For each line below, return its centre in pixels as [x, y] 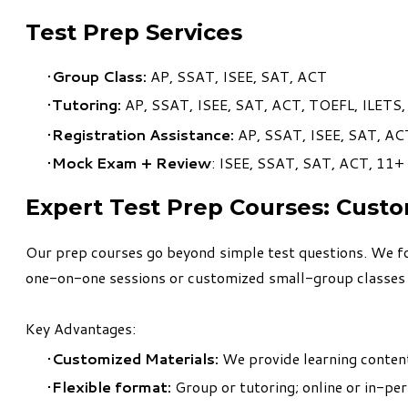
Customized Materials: [135, 359]
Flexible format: [112, 387]
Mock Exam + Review [132, 163]
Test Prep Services [134, 32]
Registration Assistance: [145, 135]
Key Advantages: [81, 329]
